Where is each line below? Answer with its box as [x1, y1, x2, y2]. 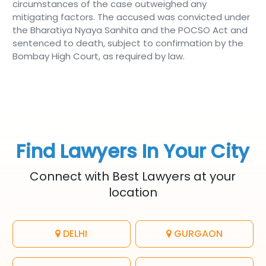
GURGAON [172, 227, 223, 240]
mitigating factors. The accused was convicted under [12, 11, 250, 23]
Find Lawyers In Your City [16, 138, 250, 164]
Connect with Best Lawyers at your [30, 168, 236, 185]
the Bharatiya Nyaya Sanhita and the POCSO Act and [12, 24, 248, 36]
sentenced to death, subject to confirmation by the [12, 37, 243, 49]
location [108, 184, 157, 201]
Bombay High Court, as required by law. [12, 50, 185, 62]
